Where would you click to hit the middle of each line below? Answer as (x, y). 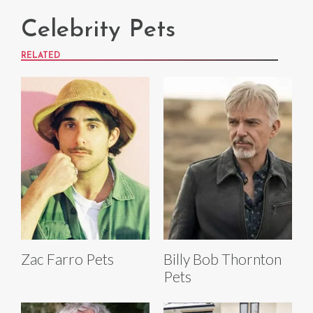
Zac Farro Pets (67, 259)
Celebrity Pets (98, 31)
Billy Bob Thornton (223, 259)
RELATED (41, 56)
